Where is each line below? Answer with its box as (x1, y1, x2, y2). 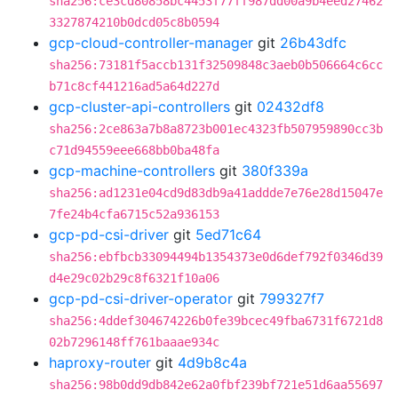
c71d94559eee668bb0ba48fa (49, 143, 219, 157)
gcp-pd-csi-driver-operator (49, 290, 233, 307)
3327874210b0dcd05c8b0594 (49, 15, 219, 29)
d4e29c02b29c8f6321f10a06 (49, 271, 219, 285)
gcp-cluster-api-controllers (49, 98, 230, 115)
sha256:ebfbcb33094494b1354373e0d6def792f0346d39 (49, 250, 383, 264)
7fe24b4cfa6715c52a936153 (49, 207, 219, 221)
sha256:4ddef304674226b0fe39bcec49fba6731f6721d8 (49, 314, 383, 328)
